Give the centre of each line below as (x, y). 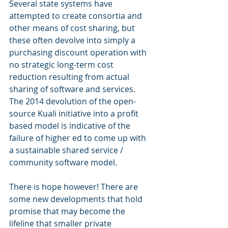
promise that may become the (68, 211)
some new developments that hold (77, 199)
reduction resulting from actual (70, 77)
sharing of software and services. (74, 89)
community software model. (63, 162)
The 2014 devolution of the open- (73, 101)
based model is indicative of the (71, 126)
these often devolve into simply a (73, 40)
